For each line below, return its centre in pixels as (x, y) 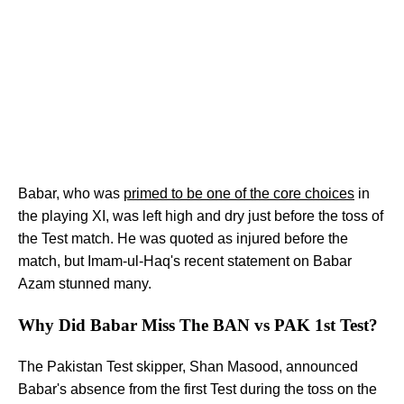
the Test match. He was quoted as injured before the (183, 238)
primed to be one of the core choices (239, 193)
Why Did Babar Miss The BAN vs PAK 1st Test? (198, 325)
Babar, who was (71, 193)
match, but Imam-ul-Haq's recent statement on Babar (185, 261)
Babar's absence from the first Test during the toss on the (197, 390)
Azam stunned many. (85, 283)
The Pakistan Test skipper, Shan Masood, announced (188, 367)
